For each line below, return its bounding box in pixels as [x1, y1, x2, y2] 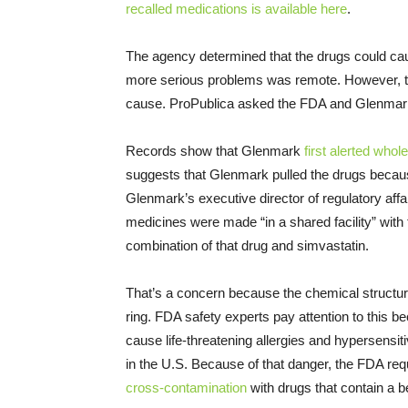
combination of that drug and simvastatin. [126, 238, 369, 254]
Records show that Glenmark [126, 143, 304, 159]
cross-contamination [126, 380, 247, 396]
